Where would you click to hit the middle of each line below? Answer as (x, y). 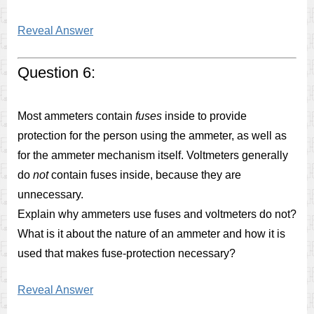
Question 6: (56, 73)
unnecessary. (50, 194)
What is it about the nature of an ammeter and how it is (151, 234)
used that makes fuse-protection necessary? (127, 253)
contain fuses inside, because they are (145, 175)
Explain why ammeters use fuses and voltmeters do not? (157, 214)
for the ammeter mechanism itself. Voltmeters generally (153, 155)
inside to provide (204, 116)
